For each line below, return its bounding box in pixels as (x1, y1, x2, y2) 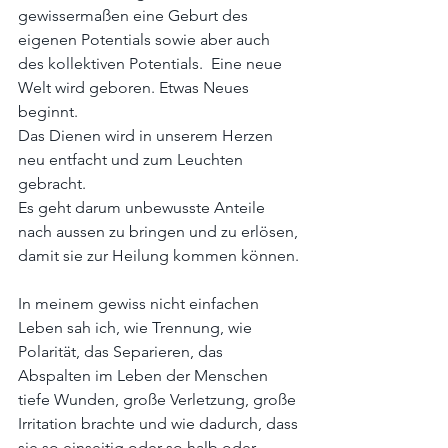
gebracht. (18, 174, 86, 194)
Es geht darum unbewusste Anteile (18, 198, 269, 218)
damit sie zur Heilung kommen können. (18, 246, 299, 266)
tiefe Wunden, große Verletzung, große (18, 390, 300, 410)
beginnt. (18, 102, 78, 122)
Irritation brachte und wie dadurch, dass (18, 414, 302, 434)
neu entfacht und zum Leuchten (18, 150, 247, 170)
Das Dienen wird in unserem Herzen (18, 126, 277, 146)
